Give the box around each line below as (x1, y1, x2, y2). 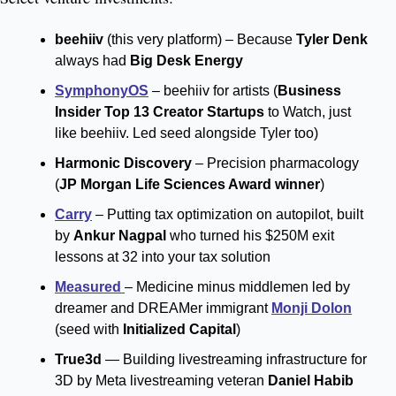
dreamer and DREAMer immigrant (55, 301, 271, 316)
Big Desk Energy (130, 53, 243, 69)
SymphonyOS (55, 83, 148, 99)
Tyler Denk (296, 32, 368, 48)
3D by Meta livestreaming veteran (55, 373, 268, 389)
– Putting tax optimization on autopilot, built (92, 207, 363, 223)
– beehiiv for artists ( (148, 83, 278, 99)
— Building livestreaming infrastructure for (102, 352, 367, 368)
